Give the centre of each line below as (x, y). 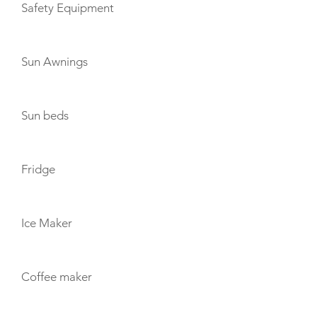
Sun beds (45, 115)
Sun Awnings (54, 62)
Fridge (38, 169)
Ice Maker (47, 223)
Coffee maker (57, 277)
